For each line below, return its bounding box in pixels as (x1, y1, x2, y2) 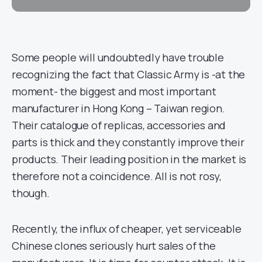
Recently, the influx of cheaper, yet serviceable (12, 222, 242, 236)
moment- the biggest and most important (12, 84, 216, 98)
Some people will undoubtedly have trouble (12, 50, 224, 64)
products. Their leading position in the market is (12, 152, 247, 166)
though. (12, 186, 50, 200)
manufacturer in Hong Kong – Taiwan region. (12, 101, 225, 115)
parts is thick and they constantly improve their (12, 135, 244, 149)
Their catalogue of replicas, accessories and (12, 118, 226, 132)
